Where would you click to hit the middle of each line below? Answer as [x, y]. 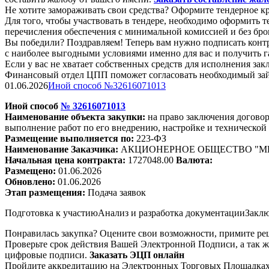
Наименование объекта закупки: [76, 116]
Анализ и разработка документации [171, 213]
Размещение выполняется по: [71, 138]
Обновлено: [31, 181]
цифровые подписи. [47, 255]
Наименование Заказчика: [63, 149]
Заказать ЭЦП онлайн [137, 255]
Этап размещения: [46, 192]
